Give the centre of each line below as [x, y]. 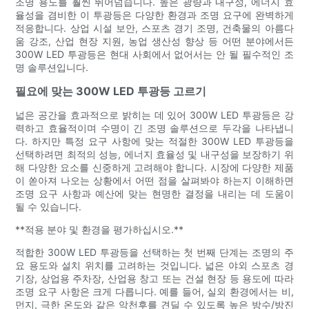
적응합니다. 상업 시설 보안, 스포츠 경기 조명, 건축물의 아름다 [154, 28]
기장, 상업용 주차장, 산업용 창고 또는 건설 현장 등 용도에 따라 [154, 278]
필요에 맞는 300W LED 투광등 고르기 [111, 91]
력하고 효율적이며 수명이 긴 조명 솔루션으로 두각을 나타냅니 [154, 128]
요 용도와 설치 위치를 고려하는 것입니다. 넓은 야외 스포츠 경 [154, 265]
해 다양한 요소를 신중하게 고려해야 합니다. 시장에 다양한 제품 [154, 167]
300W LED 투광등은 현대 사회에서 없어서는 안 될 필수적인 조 [154, 54]
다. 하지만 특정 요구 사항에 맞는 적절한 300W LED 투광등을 [154, 141]
